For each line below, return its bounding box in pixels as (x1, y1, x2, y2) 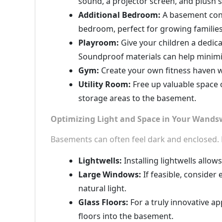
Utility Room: (78, 78, 131, 90)
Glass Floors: (78, 196, 128, 208)
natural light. (78, 182, 126, 194)
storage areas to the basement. (78, 92, 196, 104)
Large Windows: (78, 168, 141, 180)
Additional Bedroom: (78, 9, 161, 20)
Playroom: (78, 37, 119, 48)
